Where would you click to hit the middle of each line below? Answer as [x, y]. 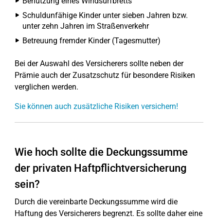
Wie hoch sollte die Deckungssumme [101, 152]
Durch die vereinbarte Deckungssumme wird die [96, 202]
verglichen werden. [46, 87]
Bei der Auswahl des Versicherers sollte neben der [99, 64]
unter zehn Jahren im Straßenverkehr [86, 26]
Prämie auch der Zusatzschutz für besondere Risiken [105, 75]
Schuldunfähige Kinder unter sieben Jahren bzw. [105, 15]
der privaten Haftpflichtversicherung [100, 168]
